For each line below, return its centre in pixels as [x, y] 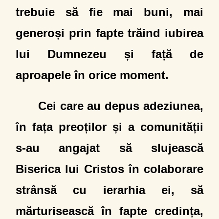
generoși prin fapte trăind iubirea [109, 33]
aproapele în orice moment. [92, 75]
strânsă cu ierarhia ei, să [109, 190]
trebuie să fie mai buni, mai [109, 12]
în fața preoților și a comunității [109, 127]
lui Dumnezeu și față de [109, 54]
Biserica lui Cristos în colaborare [109, 169]
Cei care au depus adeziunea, [121, 106]
